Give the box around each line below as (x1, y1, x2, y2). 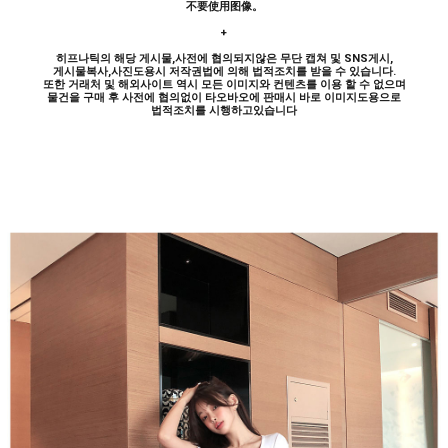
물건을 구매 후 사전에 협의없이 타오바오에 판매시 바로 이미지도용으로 (47, 91, 401, 104)
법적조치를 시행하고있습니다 (151, 104, 297, 117)
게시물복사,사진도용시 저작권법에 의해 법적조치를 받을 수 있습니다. (52, 65, 396, 78)
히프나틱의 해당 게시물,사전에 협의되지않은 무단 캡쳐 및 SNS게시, (55, 52, 393, 65)
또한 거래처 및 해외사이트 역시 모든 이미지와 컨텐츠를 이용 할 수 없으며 (42, 78, 406, 91)
